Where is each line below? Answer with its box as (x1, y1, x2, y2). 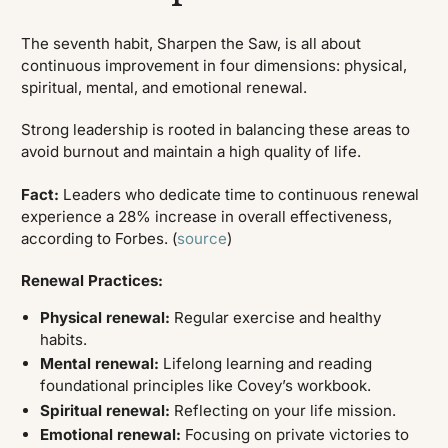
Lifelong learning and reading (162, 354, 372, 374)
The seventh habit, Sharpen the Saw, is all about (21, 33, 362, 53)
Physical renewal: (39, 307, 170, 327)
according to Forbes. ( (21, 228, 178, 248)
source (177, 228, 228, 248)
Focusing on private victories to (180, 424, 409, 444)
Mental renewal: (39, 354, 163, 374)
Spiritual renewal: (39, 400, 174, 420)
